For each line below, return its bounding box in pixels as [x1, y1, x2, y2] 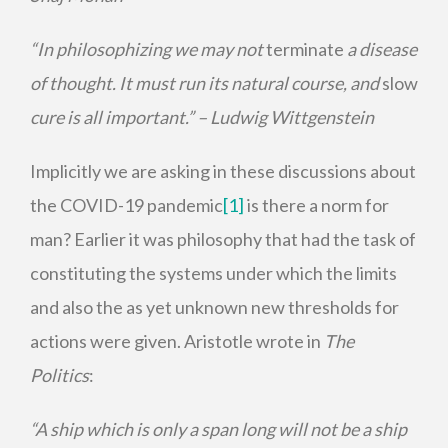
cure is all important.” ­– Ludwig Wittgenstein [30, 106, 374, 128]
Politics [30, 364, 89, 386]
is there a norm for [244, 194, 389, 216]
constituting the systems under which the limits [30, 262, 397, 284]
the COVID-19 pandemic [30, 194, 223, 216]
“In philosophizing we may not [30, 38, 266, 60]
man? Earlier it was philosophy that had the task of [30, 228, 416, 250]
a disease [344, 38, 417, 60]
